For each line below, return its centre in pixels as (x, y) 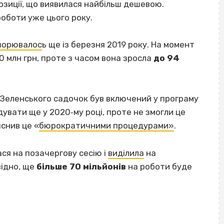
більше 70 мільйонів (81, 166)
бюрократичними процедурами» (106, 126)
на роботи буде (159, 166)
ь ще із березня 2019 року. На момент (118, 45)
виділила (126, 153)
